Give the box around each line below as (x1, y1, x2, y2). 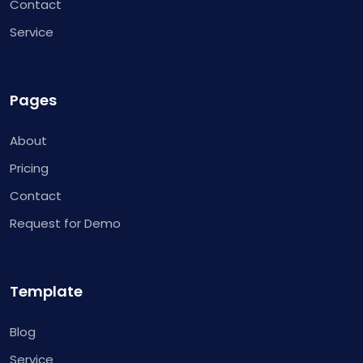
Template (10, 280, 83, 301)
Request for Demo (10, 214, 121, 232)
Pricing (10, 159, 49, 177)
